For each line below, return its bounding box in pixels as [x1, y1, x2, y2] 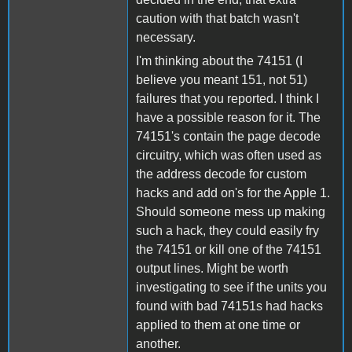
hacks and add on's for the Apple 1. [136, 185, 330, 200]
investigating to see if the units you [136, 280, 327, 294]
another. [136, 336, 181, 350]
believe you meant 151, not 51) [136, 72, 307, 86]
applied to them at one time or [136, 317, 300, 332]
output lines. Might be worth [136, 261, 288, 275]
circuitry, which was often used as [136, 148, 321, 162]
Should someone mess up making [136, 204, 325, 218]
